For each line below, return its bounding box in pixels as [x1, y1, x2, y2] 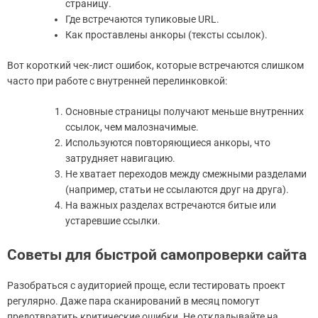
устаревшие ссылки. [65, 215, 160, 227]
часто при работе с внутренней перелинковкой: [7, 75, 227, 87]
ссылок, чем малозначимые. [65, 121, 199, 133]
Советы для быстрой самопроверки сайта [7, 246, 307, 264]
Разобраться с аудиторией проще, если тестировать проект [7, 280, 285, 292]
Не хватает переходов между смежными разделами [65, 168, 307, 180]
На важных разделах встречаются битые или [65, 199, 276, 212]
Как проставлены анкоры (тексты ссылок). [65, 29, 268, 41]
